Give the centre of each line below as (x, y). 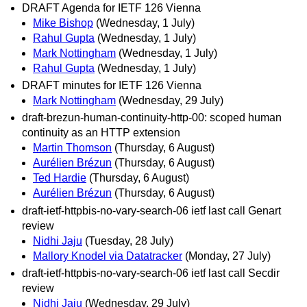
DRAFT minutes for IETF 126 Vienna (112, 86)
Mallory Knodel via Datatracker (108, 256)
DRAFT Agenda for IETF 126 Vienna (111, 8)
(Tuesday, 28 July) (129, 241)
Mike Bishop (63, 23)
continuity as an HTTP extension (101, 133)
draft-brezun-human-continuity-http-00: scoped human (152, 118)
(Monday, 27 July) (228, 256)
